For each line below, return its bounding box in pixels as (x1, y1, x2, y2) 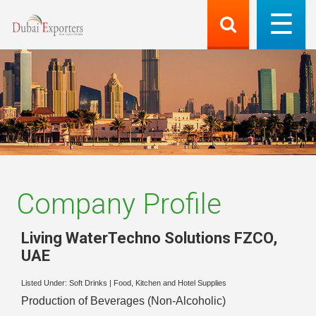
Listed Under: (21, 279, 69, 288)
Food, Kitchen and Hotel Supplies (114, 279, 226, 288)
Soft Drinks (69, 279, 107, 288)
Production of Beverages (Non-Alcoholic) (21, 295, 226, 308)
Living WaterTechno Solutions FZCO (21, 229, 273, 247)
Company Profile (16, 188, 221, 221)
